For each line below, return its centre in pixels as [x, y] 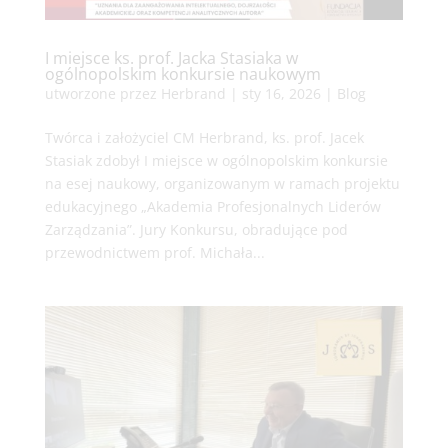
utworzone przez [102, 94]
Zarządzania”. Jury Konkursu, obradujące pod [196, 230]
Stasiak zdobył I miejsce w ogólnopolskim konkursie [216, 161]
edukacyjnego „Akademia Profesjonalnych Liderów [212, 207]
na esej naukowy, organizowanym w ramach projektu [222, 184]
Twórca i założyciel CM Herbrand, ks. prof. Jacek [204, 138]
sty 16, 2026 [281, 94]
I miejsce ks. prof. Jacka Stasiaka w [171, 58]
